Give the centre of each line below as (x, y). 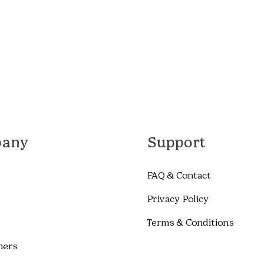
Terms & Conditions (190, 222)
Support (176, 142)
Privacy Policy (178, 199)
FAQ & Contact (179, 175)
